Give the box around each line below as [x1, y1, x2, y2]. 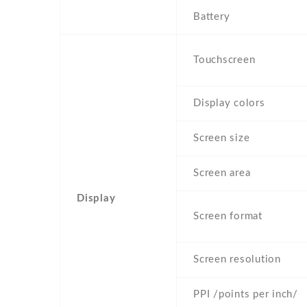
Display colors [193, 98, 265, 109]
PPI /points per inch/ [193, 289, 298, 300]
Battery [193, 12, 230, 23]
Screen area [193, 168, 251, 179]
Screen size [193, 133, 250, 144]
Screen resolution [193, 254, 281, 265]
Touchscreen [193, 55, 256, 66]
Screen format [193, 211, 262, 222]
